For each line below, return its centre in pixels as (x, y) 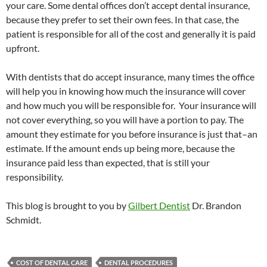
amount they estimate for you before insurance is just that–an (132, 134)
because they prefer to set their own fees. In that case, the (122, 19)
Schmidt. (24, 220)
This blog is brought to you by (67, 205)
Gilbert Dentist (159, 205)
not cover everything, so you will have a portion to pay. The (125, 119)
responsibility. (35, 177)
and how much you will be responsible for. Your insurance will (131, 105)
